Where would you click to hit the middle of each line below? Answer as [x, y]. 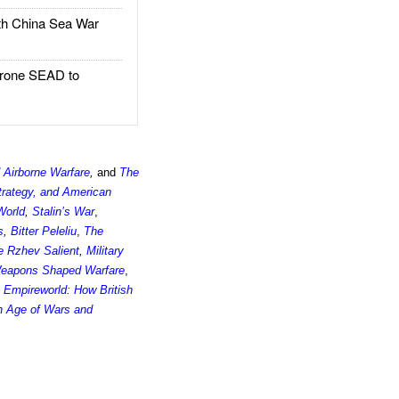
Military [106, 251]
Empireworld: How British [69, 290]
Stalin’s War [64, 212]
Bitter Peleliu [44, 231]
